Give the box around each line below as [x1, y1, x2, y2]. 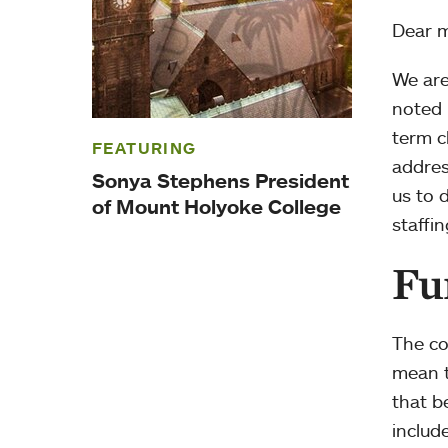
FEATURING [92, 138, 197, 158]
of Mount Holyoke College [92, 194, 341, 219]
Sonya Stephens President [92, 168, 349, 193]
